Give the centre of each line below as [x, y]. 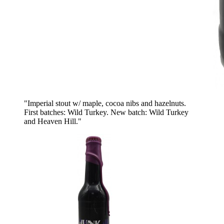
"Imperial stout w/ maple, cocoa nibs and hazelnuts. [105, 103]
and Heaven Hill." [53, 121]
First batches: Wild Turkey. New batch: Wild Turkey [106, 112]
